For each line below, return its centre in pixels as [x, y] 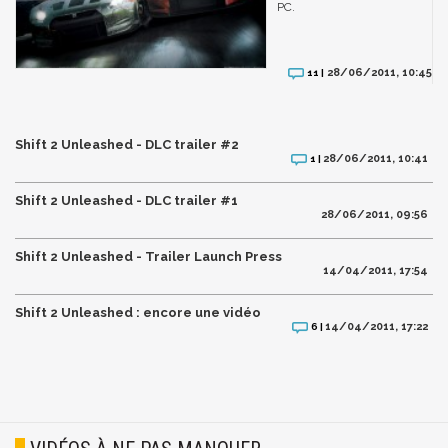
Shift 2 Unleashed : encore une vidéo [138, 312]
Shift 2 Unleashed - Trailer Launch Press [148, 256]
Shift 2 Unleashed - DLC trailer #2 [127, 144]
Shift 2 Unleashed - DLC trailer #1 [126, 200]
